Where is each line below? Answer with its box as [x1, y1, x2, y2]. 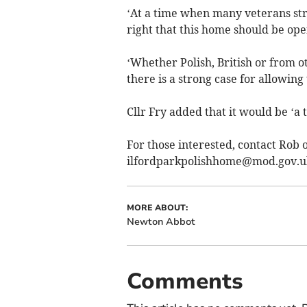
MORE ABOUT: [126, 201, 188, 213]
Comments [126, 266, 243, 296]
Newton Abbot [126, 214, 195, 228]
